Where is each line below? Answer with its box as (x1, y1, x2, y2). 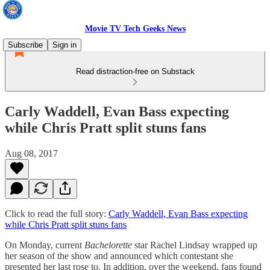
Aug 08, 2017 (5, 148, 58, 159)
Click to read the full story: (5, 208, 108, 219)
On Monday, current (5, 239, 84, 250)
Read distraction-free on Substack (75, 67, 195, 76)
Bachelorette (84, 239, 134, 250)
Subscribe (8, 40, 43, 49)
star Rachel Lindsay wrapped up (134, 239, 257, 250)
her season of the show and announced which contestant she (5, 250, 233, 261)
